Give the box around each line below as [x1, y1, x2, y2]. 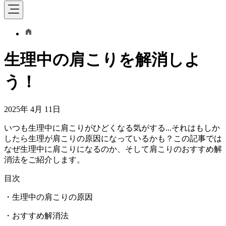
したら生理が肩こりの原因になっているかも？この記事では [4, 134, 222, 143]
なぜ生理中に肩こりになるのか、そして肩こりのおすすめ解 [4, 144, 222, 153]
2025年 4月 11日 [4, 104, 61, 114]
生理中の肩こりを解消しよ [4, 50, 201, 69]
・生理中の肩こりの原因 [4, 192, 93, 201]
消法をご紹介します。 [4, 155, 85, 164]
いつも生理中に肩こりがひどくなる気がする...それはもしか [4, 123, 220, 132]
